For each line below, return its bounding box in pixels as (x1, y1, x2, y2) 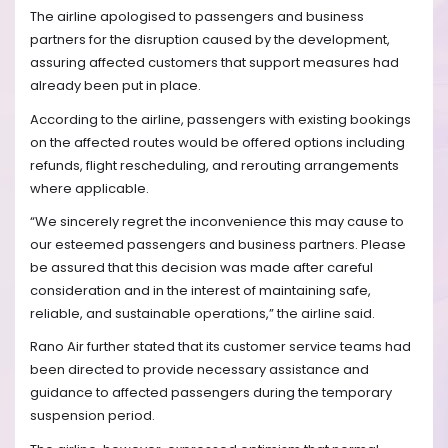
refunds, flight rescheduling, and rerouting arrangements (30, 155, 399, 175)
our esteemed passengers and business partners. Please (30, 234, 406, 254)
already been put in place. (30, 76, 201, 96)
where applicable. (30, 178, 149, 198)
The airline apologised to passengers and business (30, 7, 364, 27)
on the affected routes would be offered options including (30, 132, 405, 152)
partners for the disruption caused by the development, (30, 30, 390, 50)
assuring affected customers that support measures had (30, 53, 399, 73)
